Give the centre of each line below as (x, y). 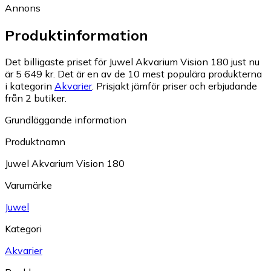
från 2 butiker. (36, 98)
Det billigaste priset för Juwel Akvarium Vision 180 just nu (132, 62)
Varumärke (28, 185)
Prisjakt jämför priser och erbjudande (177, 86)
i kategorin (30, 86)
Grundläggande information (66, 120)
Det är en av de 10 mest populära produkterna (160, 74)
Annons (23, 8)
